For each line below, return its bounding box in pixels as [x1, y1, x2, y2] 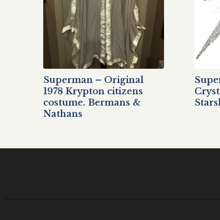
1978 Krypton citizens [43, 85, 143, 97]
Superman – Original [43, 74, 144, 85]
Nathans [43, 108, 82, 119]
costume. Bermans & [43, 97, 141, 108]
